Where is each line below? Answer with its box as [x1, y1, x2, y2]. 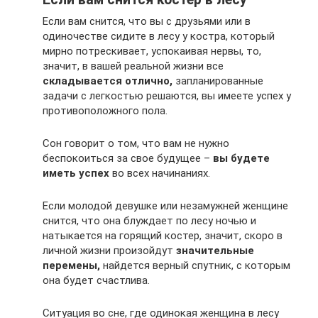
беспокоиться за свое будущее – [43, 152, 213, 165]
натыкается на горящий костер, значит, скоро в [43, 229, 283, 242]
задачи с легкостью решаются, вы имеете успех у [43, 89, 291, 102]
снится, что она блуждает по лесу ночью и [43, 214, 256, 227]
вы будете [213, 152, 270, 165]
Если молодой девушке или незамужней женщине [43, 199, 288, 212]
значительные [176, 244, 254, 257]
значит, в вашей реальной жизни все [43, 60, 224, 72]
